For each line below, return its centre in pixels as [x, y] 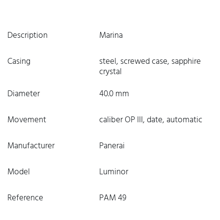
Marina [111, 36]
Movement [27, 120]
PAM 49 [112, 198]
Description [27, 36]
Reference [25, 198]
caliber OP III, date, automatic [151, 120]
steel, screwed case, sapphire [150, 62]
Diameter [24, 94]
